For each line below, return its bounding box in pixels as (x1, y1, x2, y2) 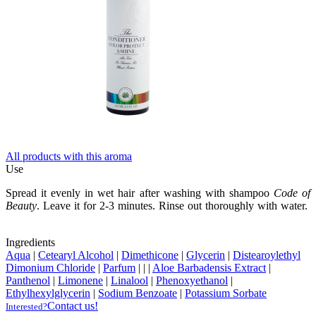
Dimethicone (121, 249, 178, 262)
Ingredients (6, 236, 55, 249)
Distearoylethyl (233, 249, 300, 262)
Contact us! (47, 300, 98, 312)
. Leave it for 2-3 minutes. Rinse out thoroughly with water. (37, 200, 310, 212)
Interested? (6, 301, 47, 312)
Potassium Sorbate (185, 287, 267, 300)
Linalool (111, 274, 148, 287)
